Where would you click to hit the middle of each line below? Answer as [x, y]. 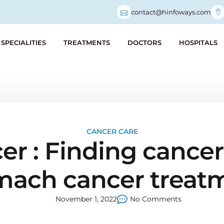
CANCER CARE [112, 131]
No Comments [156, 199]
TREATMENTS [87, 42]
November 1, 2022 [86, 199]
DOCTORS [144, 42]
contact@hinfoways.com [171, 12]
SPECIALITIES [23, 42]
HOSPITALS [198, 42]
